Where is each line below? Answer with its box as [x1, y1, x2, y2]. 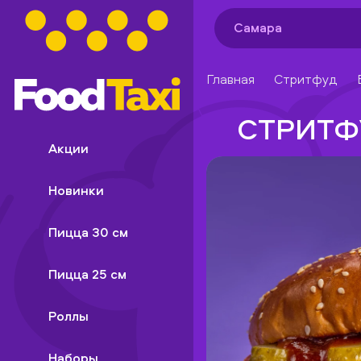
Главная [206, 70, 255, 88]
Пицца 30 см [48, 223, 128, 241]
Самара [233, 18, 282, 36]
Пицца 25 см [48, 265, 127, 283]
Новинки [48, 181, 104, 199]
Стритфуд [274, 70, 338, 88]
